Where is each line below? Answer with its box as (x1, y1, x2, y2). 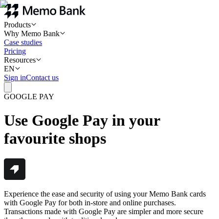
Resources (4, 56, 36, 64)
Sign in (4, 73, 26, 82)
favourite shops (4, 130, 106, 148)
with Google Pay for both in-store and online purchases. (4, 198, 176, 207)
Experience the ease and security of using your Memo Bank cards (4, 189, 206, 198)
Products (4, 21, 31, 29)
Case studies (4, 38, 42, 46)
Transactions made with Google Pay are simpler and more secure (4, 207, 203, 216)
